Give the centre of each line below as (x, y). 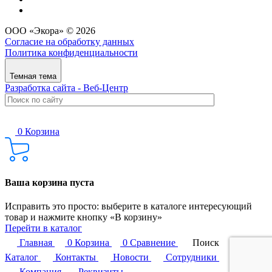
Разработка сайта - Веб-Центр (66, 88)
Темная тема (33, 76)
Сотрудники (191, 257)
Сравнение (153, 242)
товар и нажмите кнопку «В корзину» (83, 217)
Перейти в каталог (43, 228)
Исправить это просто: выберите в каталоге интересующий (128, 206)
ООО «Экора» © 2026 (50, 31)
